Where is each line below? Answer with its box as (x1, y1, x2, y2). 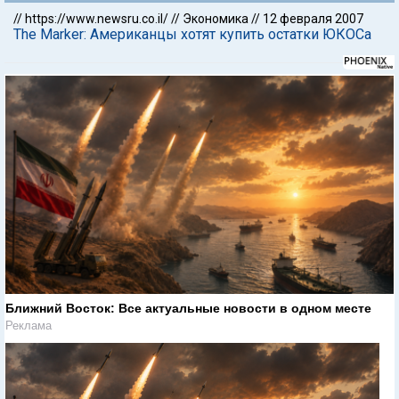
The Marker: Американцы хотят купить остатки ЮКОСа (13, 26, 371, 43)
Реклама (5, 318, 52, 332)
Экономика (183, 12, 248, 26)
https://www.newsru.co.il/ (25, 12, 168, 26)
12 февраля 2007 (263, 12, 363, 26)
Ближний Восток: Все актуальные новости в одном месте (5, 300, 371, 315)
